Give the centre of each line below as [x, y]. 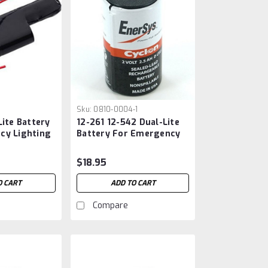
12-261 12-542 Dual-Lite [128, 123]
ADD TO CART [133, 183]
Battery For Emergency [129, 134]
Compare [111, 206]
